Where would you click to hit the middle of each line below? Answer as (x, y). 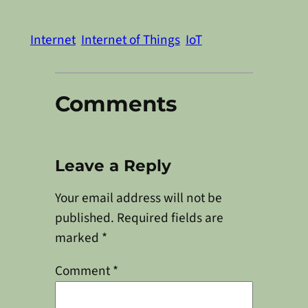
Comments (115, 104)
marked (78, 238)
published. (84, 218)
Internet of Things (130, 40)
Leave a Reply (113, 165)
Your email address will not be (138, 198)
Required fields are (170, 218)
